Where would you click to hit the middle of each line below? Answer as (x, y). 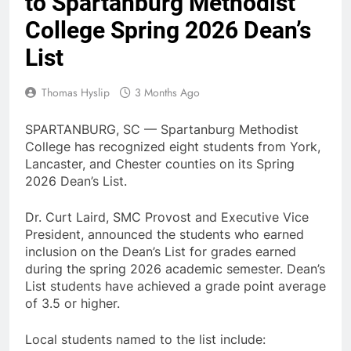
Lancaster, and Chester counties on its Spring (160, 163)
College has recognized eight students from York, (173, 146)
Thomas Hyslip (76, 92)
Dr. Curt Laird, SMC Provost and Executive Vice (167, 217)
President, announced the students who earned (165, 234)
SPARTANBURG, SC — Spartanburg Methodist (162, 129)
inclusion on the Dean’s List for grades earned (161, 251)
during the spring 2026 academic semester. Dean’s (175, 268)
